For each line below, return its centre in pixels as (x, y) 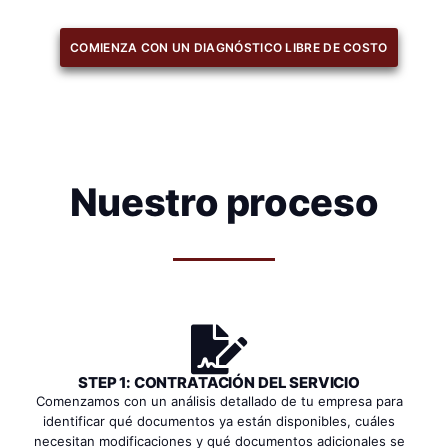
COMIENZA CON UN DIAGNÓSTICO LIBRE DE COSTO (229, 48)
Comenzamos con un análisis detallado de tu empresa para (219, 401)
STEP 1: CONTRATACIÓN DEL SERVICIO (219, 383)
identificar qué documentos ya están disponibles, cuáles (219, 421)
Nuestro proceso (224, 202)
